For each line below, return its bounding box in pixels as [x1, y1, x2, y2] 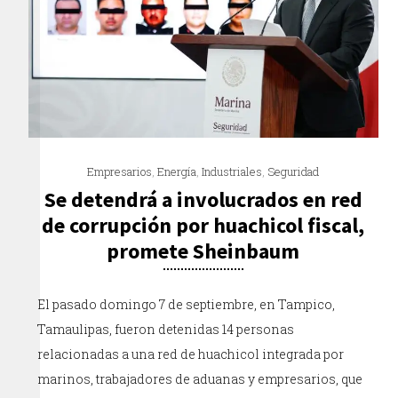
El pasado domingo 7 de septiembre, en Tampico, [37, 295, 336, 313]
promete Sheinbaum [107, 236, 300, 265]
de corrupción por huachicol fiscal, [42, 211, 365, 239]
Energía [157, 163, 197, 179]
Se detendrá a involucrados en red [44, 185, 362, 213]
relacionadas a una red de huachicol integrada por [37, 345, 345, 362]
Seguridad [267, 163, 320, 179]
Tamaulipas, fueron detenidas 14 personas [37, 320, 295, 338]
